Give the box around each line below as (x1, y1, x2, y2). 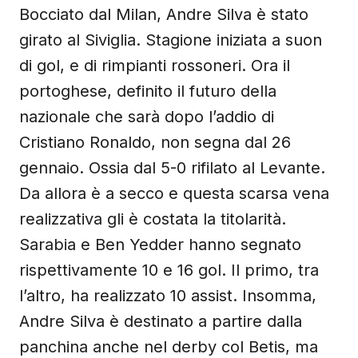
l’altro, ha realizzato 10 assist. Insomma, (19, 286, 316, 305)
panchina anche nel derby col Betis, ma (19, 337, 318, 356)
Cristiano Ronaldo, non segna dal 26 (19, 133, 291, 152)
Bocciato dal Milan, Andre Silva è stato (19, 5, 308, 24)
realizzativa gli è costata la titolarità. (19, 209, 286, 229)
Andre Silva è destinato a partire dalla (19, 312, 302, 331)
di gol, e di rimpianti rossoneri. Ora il (19, 56, 290, 75)
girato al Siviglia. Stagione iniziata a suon (19, 30, 322, 50)
